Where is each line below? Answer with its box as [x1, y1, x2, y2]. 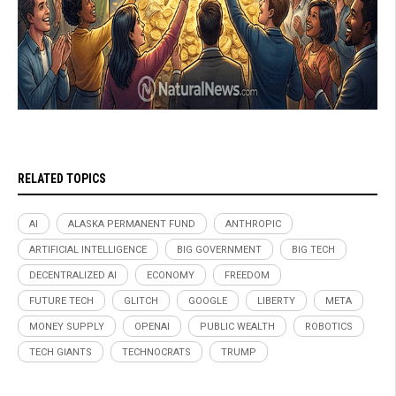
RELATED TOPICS [18, 171, 106, 186]
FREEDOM [225, 269, 270, 281]
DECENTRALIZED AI [29, 269, 117, 281]
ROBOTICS [305, 320, 353, 332]
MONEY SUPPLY [29, 320, 104, 332]
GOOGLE [188, 294, 227, 307]
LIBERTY [257, 294, 295, 307]
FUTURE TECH [29, 294, 94, 307]
